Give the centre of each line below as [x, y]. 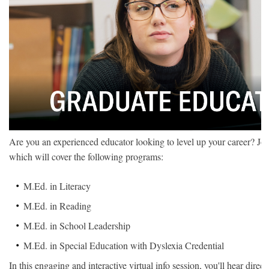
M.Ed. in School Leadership [77, 226]
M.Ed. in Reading [58, 206]
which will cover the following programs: [86, 157]
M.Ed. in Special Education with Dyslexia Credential [124, 246]
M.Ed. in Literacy [57, 186]
